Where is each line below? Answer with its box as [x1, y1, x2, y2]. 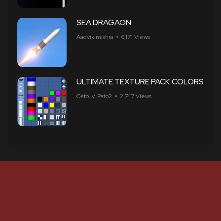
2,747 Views [120, 92, 151, 100]
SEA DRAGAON [76, 17, 131, 28]
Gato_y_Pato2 [76, 92, 112, 100]
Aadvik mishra [76, 33, 113, 41]
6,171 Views [121, 33, 150, 41]
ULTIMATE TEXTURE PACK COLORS [76, 76, 204, 87]
